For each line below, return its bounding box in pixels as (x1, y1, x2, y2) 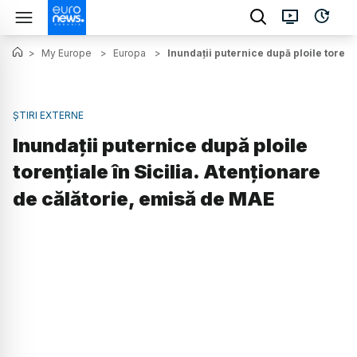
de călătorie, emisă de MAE (13, 187, 274, 211)
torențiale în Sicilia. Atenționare (13, 160, 320, 184)
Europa (113, 47, 146, 59)
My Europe (41, 47, 92, 59)
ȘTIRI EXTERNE (13, 109, 84, 121)
